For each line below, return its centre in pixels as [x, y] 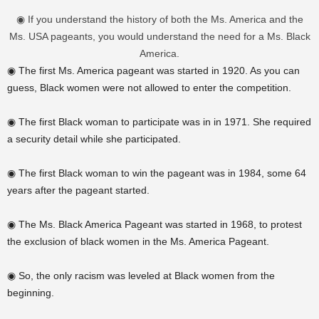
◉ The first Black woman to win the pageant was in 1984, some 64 [157, 173]
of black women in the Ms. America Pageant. [168, 241]
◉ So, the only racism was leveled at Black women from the [141, 276]
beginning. [31, 293]
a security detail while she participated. [94, 139]
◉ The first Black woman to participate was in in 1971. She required [159, 122]
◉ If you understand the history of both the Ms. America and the [159, 19]
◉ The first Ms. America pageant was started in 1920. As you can [153, 70]
